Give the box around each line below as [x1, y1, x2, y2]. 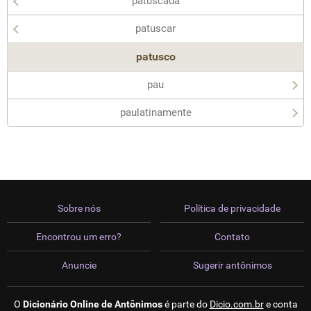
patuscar [135, 22, 176, 35]
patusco [135, 50, 176, 63]
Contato [215, 231, 250, 242]
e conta [263, 299, 298, 310]
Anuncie [61, 260, 96, 271]
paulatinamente [119, 106, 192, 119]
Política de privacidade [184, 203, 280, 214]
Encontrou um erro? [36, 231, 121, 242]
